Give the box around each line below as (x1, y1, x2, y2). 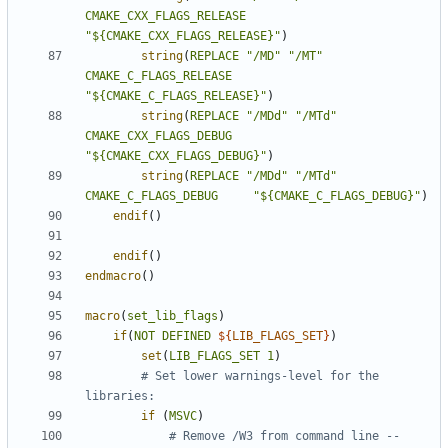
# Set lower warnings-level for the (141, 369, 379, 384)
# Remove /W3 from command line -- (169, 429, 400, 444)
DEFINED (162, 329, 211, 344)
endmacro (85, 269, 141, 284)
